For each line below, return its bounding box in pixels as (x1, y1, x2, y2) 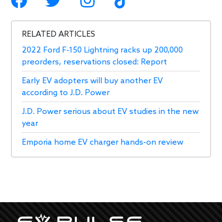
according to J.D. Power (22, 88, 110, 98)
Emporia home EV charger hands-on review (22, 138, 184, 148)
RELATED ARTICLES (22, 30, 96, 40)
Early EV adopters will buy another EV (22, 76, 164, 86)
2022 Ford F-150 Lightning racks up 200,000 (22, 46, 183, 55)
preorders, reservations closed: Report (22, 57, 167, 67)
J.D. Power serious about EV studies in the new (22, 107, 199, 117)
